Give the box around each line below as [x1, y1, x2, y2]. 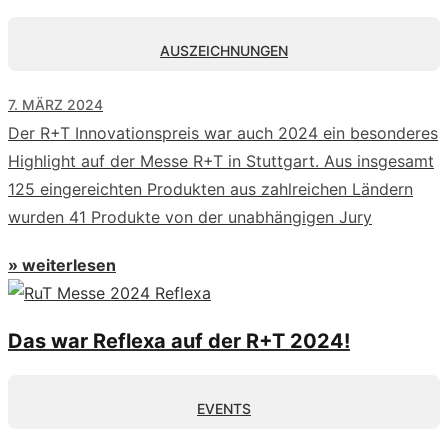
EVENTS [197, 399, 251, 417]
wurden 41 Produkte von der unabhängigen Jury [8, 206, 372, 227]
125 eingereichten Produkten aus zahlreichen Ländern [8, 178, 413, 199]
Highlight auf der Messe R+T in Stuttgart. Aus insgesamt [8, 150, 434, 171]
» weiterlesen [8, 254, 116, 275]
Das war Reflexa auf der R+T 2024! [8, 328, 350, 353]
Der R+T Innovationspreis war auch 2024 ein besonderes [8, 122, 438, 143]
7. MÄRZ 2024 [8, 95, 103, 113]
